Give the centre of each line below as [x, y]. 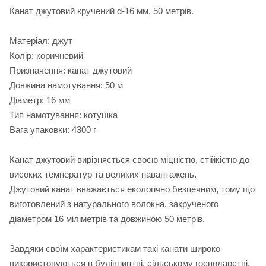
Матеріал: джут [41, 41]
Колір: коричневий [46, 56]
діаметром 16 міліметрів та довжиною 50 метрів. [107, 219]
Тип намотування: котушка [64, 115]
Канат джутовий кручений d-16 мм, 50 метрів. [102, 11]
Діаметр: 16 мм [40, 100]
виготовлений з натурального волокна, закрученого [114, 204]
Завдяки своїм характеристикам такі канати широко [115, 249]
